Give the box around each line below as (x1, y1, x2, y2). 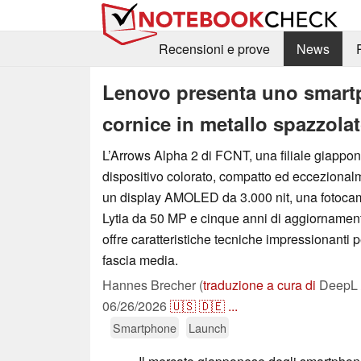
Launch (189, 318, 226, 336)
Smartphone (113, 318, 176, 336)
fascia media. (102, 250, 178, 269)
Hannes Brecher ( (102, 275, 203, 294)
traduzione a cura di (203, 275, 316, 294)
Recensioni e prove (158, 39, 270, 59)
